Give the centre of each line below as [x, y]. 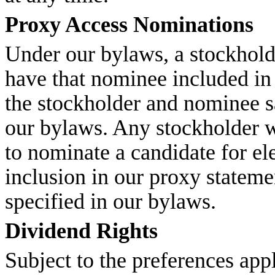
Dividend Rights [81, 231]
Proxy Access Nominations [129, 25]
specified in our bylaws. [110, 201]
